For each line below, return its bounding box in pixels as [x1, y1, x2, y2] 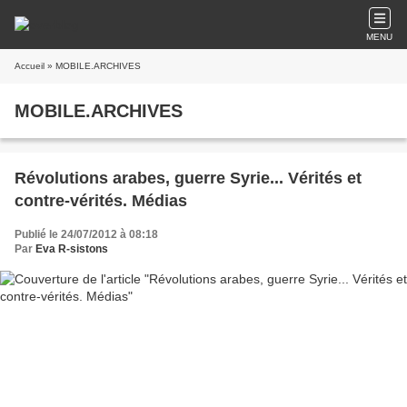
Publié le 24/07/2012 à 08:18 [15, 228, 158, 241]
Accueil [15, 61, 45, 71]
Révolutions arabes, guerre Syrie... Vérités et [15, 169, 362, 187]
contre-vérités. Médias [15, 192, 187, 210]
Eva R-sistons [35, 243, 108, 255]
